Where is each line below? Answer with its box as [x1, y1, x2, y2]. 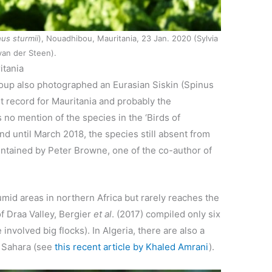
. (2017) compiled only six [112, 208, 221, 220]
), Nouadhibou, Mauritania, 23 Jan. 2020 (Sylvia [38, 33, 218, 44]
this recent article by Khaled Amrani [55, 241, 209, 253]
